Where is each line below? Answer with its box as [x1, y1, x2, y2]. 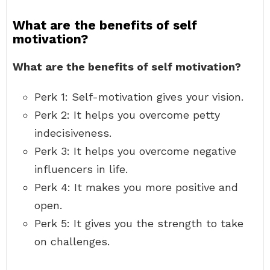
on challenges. [34, 235, 110, 248]
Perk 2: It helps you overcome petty [34, 108, 220, 121]
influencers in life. [34, 163, 128, 175]
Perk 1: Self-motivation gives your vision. [34, 90, 243, 103]
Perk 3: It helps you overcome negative [34, 145, 236, 157]
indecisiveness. [34, 127, 111, 139]
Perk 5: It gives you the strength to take [34, 217, 243, 230]
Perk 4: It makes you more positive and [34, 181, 238, 193]
